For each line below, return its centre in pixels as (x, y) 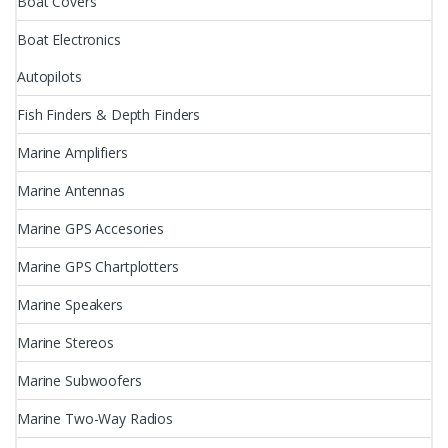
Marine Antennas (71, 190)
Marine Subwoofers (79, 380)
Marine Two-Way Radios (95, 418)
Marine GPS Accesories (91, 228)
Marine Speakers (70, 304)
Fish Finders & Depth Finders (109, 114)
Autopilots (49, 76)
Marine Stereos (66, 342)
